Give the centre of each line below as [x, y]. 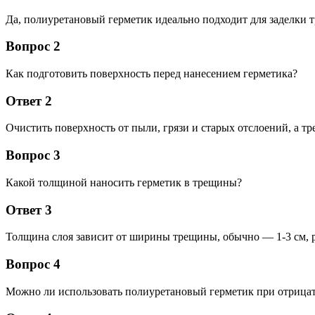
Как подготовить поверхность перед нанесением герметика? [152, 73]
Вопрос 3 [33, 155]
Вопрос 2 [33, 46]
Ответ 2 [29, 101]
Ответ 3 [29, 210]
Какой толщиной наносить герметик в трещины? [124, 182]
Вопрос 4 [33, 264]
